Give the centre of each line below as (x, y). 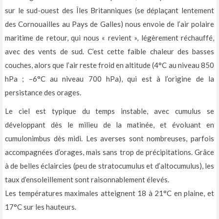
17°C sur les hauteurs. (41, 207)
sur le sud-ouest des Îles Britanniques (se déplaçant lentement (109, 11)
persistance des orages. (43, 93)
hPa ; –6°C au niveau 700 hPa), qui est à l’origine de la (109, 79)
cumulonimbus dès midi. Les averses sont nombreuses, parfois (109, 139)
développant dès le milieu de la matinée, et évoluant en (109, 125)
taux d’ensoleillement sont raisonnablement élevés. (87, 180)
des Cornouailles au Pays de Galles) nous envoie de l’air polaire (109, 24)
